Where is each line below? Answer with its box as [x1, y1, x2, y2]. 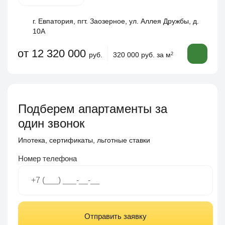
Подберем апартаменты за [18, 102, 167, 116]
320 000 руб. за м [113, 51, 171, 59]
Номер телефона [18, 154, 77, 163]
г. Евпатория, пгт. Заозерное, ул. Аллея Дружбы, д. [33, 17, 199, 25]
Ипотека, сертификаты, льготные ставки [18, 136, 150, 144]
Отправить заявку [84, 212, 147, 220]
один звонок [18, 117, 85, 130]
